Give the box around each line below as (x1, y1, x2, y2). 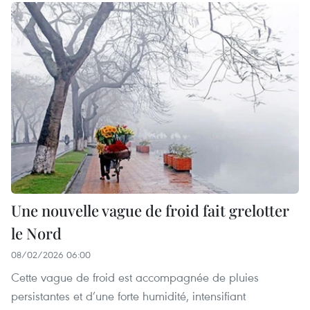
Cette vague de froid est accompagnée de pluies (11, 269, 259, 286)
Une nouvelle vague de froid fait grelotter (11, 200, 289, 221)
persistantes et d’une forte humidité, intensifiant (11, 288, 246, 304)
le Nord (11, 223, 62, 244)
